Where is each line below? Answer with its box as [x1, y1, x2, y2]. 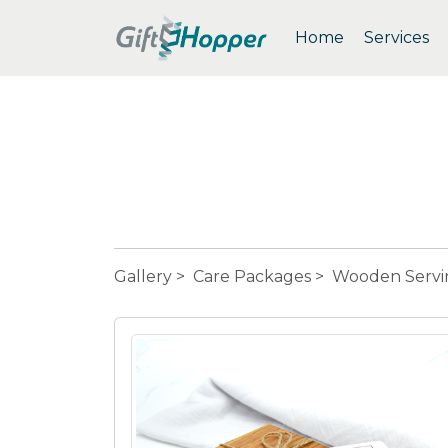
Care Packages [193, 267, 311, 286]
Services [364, 28, 430, 47]
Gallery [114, 267, 172, 286]
